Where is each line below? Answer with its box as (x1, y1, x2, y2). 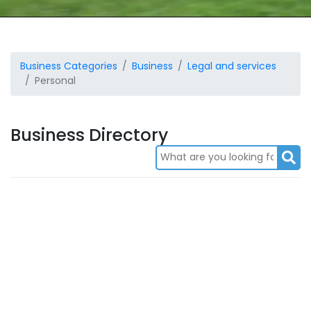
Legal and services (187, 59, 276, 73)
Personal (35, 74, 76, 87)
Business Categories (20, 59, 117, 73)
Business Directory (10, 122, 168, 147)
